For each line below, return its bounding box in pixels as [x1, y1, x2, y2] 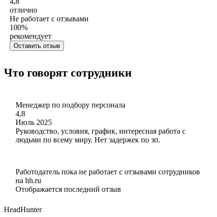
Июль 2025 [15, 118, 52, 126]
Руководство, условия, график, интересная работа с [15, 126, 186, 135]
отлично [10, 5, 37, 14]
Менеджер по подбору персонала [15, 100, 125, 109]
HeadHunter [4, 205, 42, 214]
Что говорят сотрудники [4, 66, 132, 79]
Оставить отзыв [14, 42, 60, 49]
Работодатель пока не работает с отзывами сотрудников [15, 167, 200, 176]
